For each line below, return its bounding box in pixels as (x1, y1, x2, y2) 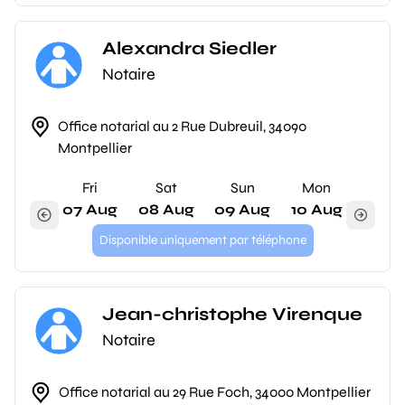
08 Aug (137, 201, 194, 218)
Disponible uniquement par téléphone (99, 232, 306, 248)
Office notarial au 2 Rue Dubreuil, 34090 (58, 118, 307, 135)
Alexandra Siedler (102, 37, 277, 60)
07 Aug (62, 201, 118, 218)
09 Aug (214, 201, 271, 218)
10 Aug (290, 201, 343, 218)
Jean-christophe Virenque (102, 303, 363, 325)
